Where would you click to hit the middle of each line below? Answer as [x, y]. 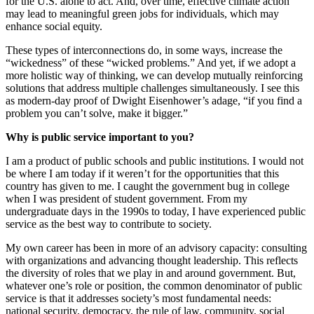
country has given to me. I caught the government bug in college [148, 186]
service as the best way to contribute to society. [109, 224]
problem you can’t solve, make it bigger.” [97, 114]
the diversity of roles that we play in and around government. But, [151, 273]
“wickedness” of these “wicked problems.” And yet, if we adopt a [151, 63]
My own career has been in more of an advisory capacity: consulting [156, 248]
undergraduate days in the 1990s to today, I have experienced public [156, 212]
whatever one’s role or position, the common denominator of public [154, 286]
